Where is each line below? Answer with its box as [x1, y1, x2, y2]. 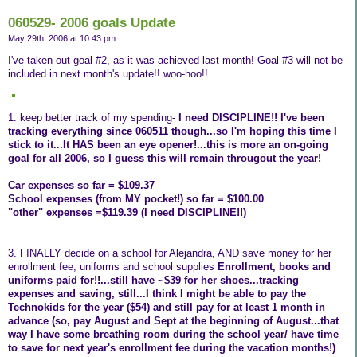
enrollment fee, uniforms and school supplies [8, 261, 218, 273]
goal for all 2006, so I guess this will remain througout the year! [8, 152, 321, 165]
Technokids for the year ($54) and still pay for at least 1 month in [8, 301, 325, 314]
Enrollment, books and [218, 261, 331, 273]
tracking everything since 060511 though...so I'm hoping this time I [8, 125, 337, 138]
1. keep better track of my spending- [8, 112, 178, 124]
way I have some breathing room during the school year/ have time [8, 328, 339, 341]
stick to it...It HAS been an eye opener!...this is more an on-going [8, 139, 328, 151]
